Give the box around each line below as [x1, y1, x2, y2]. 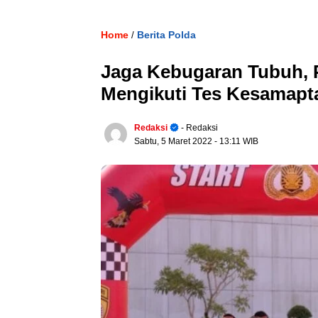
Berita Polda [137, 29, 196, 40]
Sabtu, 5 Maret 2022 [134, 136, 214, 146]
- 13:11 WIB [214, 136, 258, 146]
